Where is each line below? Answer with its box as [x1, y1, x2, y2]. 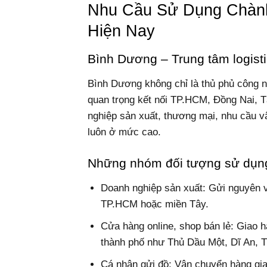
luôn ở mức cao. [88, 126, 161, 138]
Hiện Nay [88, 21, 155, 40]
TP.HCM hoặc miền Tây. [101, 198, 209, 210]
